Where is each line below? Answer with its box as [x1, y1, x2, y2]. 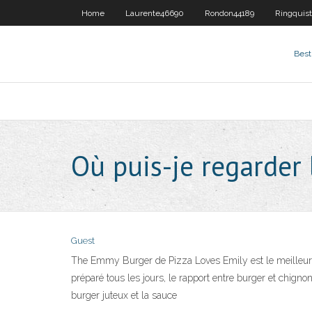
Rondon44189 [205, 8, 254, 18]
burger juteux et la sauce [71, 290, 177, 301]
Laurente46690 [125, 8, 184, 18]
